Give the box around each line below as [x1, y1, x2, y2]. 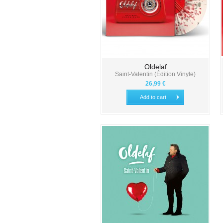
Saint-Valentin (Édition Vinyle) [115, 71, 196, 78]
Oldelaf [144, 63, 167, 71]
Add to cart [139, 94, 166, 100]
